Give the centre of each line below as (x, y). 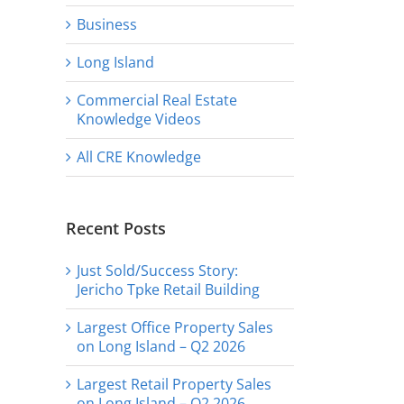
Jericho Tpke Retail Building (168, 289)
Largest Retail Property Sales (174, 384)
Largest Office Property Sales (175, 327)
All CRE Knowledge (139, 156)
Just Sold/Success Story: (157, 270)
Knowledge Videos (139, 119)
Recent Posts (116, 228)
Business (107, 24)
